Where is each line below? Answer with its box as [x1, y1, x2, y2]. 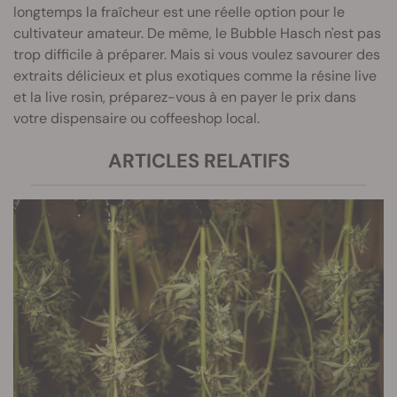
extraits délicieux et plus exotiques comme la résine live [13, 66, 377, 85]
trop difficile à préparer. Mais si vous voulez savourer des [13, 44, 380, 64]
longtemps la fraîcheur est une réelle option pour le [13, 2, 345, 21]
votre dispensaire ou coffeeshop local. [13, 108, 260, 128]
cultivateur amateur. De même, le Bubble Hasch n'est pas [13, 23, 381, 43]
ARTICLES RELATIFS [107, 147, 290, 174]
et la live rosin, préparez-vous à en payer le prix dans [13, 87, 356, 106]
